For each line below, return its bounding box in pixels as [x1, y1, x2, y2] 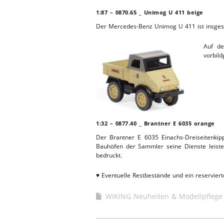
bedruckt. [96, 151, 122, 160]
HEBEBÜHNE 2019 [145, 36, 197, 45]
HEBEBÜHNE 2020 [145, 12, 197, 20]
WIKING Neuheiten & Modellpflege [105, 191, 222, 201]
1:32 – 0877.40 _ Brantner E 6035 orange [96, 120, 215, 127]
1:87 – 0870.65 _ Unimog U [96, 8, 173, 16]
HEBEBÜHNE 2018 [145, 61, 197, 69]
